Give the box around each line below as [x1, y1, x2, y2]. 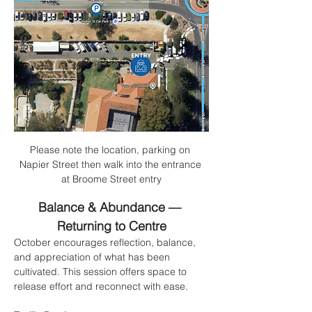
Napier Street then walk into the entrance [19, 158, 204, 171]
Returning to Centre [56, 218, 166, 235]
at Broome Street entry [61, 173, 162, 186]
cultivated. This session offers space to [14, 265, 189, 279]
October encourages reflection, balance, [14, 236, 198, 249]
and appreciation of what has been [14, 251, 173, 264]
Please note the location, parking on [30, 143, 193, 157]
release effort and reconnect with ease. [14, 280, 188, 293]
